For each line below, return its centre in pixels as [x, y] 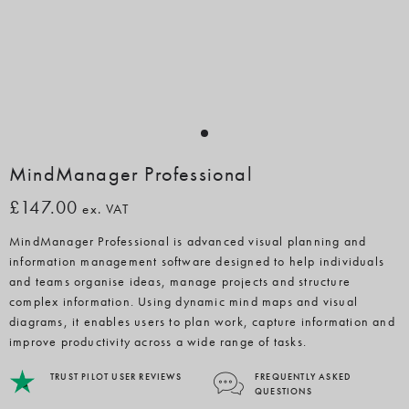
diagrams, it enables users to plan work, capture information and [202, 321]
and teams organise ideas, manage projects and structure [180, 281]
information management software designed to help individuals [197, 261]
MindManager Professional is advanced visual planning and [188, 241]
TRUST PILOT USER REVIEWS [116, 377]
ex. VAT [105, 209]
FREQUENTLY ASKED [303, 377]
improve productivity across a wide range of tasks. [158, 341]
